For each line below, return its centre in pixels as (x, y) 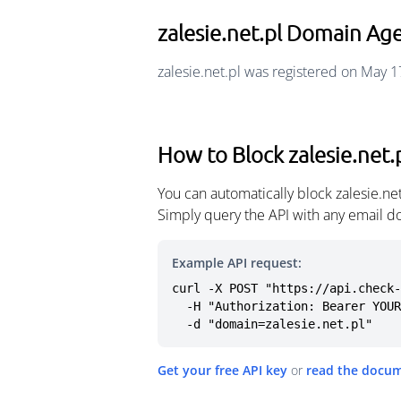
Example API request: (237, 263)
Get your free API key (222, 370)
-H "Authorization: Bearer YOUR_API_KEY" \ (179, 306)
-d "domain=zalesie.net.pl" (279, 324)
